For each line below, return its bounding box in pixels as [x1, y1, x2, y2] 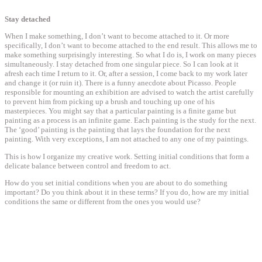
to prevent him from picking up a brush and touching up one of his [5, 97, 215, 106]
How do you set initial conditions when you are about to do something [5, 178, 227, 188]
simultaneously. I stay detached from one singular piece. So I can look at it [5, 60, 239, 69]
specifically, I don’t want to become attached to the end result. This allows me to [5, 41, 257, 50]
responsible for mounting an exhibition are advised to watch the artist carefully [5, 88, 254, 97]
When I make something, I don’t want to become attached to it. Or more [5, 32, 229, 41]
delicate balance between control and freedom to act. [5, 161, 171, 170]
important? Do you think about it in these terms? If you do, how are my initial [5, 188, 249, 197]
